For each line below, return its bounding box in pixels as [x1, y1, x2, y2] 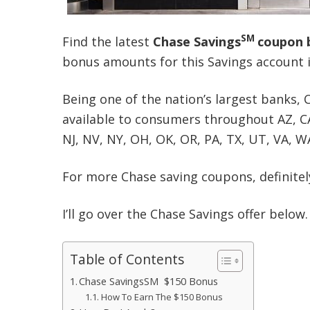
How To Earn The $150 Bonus [100, 291, 223, 303]
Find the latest [62, 33, 153, 50]
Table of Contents [69, 250, 184, 269]
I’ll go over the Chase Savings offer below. [62, 206, 308, 222]
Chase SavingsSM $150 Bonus [79, 275, 219, 288]
